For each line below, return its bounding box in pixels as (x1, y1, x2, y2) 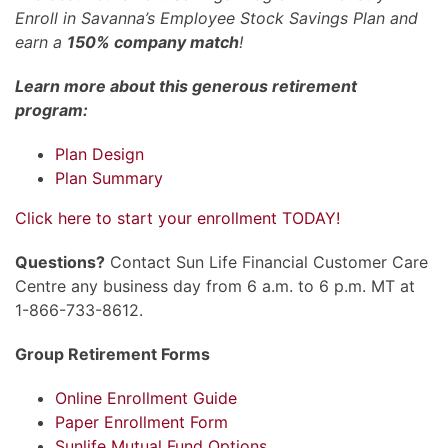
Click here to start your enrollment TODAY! (15, 207, 340, 228)
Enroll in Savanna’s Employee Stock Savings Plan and (15, 7, 418, 28)
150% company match (67, 31, 239, 52)
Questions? (15, 251, 105, 272)
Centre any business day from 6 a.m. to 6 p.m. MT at (15, 275, 415, 296)
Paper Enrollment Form (55, 411, 228, 432)
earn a (15, 31, 67, 52)
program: (15, 99, 88, 120)
